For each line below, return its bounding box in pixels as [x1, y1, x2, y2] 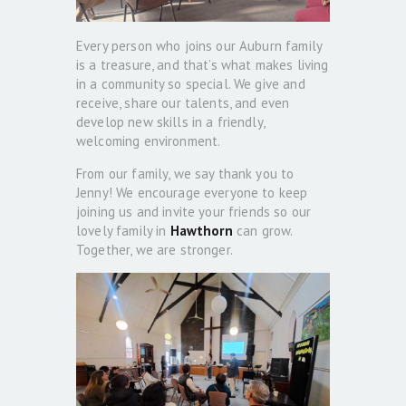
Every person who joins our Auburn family [76, 37, 322, 55]
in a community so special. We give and [76, 75, 305, 93]
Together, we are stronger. [76, 241, 233, 259]
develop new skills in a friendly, [76, 113, 265, 131]
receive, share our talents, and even [76, 94, 290, 112]
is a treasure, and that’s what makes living [76, 56, 329, 74]
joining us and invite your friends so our [76, 203, 312, 221]
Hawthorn [169, 222, 233, 240]
